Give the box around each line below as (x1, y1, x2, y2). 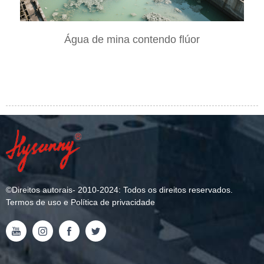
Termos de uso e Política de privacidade (6, 197, 155, 207)
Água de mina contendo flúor (64, 34, 200, 46)
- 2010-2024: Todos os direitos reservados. (72, 184, 233, 194)
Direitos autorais (12, 184, 72, 194)
